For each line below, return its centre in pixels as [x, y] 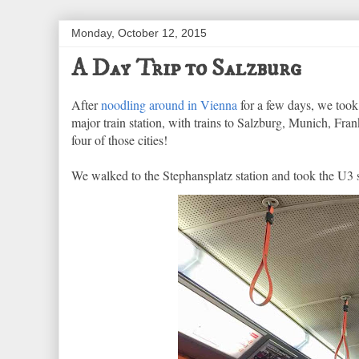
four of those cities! [119, 140]
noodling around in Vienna [169, 105]
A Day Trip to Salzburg [186, 69]
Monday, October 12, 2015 [139, 33]
